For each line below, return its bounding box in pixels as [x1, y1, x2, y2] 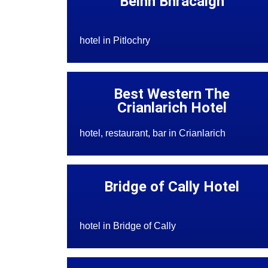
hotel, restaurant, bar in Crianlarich [79, 128, 226, 139]
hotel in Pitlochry [79, 35, 150, 46]
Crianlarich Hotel [117, 99, 227, 117]
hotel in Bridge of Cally [79, 221, 176, 232]
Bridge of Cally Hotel [104, 178, 240, 196]
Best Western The [114, 86, 230, 103]
